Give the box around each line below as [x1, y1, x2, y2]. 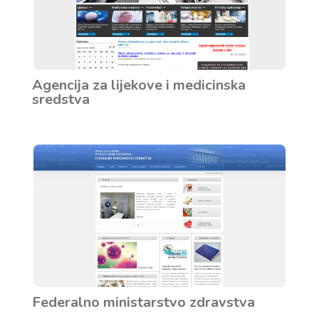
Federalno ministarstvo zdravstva [31, 292, 255, 312]
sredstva [31, 90, 90, 110]
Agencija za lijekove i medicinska [31, 75, 246, 95]
